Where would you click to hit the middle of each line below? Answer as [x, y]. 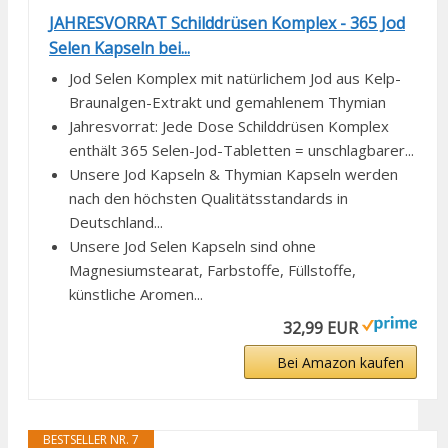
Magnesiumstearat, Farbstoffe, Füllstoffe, [212, 270]
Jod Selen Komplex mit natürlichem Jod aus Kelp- [235, 78]
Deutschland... [116, 222]
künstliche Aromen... [136, 294]
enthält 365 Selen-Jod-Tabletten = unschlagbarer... [241, 150]
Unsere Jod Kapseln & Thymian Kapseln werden [233, 174]
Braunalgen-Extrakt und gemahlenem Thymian [227, 102]
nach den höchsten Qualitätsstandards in [208, 198]
